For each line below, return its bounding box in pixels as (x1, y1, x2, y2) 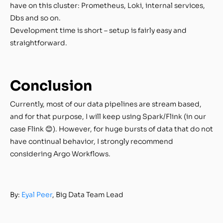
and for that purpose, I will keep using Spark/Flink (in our (10, 111, 206, 121)
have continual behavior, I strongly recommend (10, 136, 173, 146)
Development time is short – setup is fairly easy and (10, 25, 187, 35)
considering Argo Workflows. (10, 149, 111, 158)
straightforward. (10, 38, 67, 47)
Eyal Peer (21, 190, 52, 199)
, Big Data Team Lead (52, 190, 125, 199)
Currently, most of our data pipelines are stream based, (10, 99, 202, 109)
